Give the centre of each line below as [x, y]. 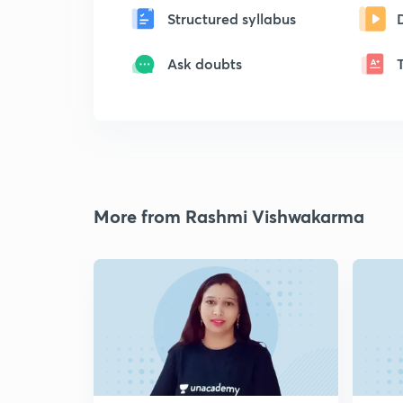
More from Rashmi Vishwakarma [229, 216]
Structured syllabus [232, 18]
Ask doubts [205, 63]
